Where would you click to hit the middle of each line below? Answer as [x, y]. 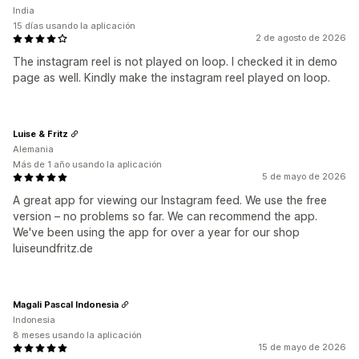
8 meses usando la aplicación [77, 335]
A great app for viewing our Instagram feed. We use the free [170, 200]
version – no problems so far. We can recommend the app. [165, 216]
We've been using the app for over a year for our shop [156, 232]
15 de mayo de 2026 [302, 347]
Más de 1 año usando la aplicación [87, 165]
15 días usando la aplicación [74, 26]
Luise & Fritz [40, 133]
